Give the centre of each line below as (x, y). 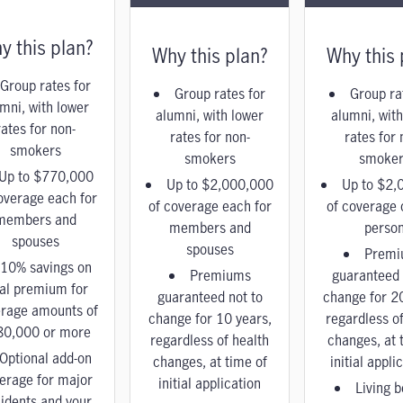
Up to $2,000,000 (220, 184)
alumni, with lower (210, 115)
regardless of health (210, 340)
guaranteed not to (210, 297)
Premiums (220, 275)
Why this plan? (210, 55)
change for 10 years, (210, 318)
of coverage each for (210, 206)
